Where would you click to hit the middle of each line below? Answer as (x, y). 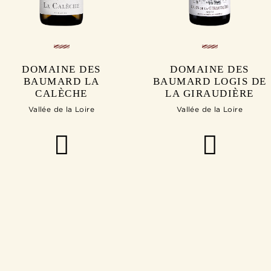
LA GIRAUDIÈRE (210, 94)
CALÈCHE (61, 94)
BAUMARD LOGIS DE (210, 82)
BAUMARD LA (61, 82)
